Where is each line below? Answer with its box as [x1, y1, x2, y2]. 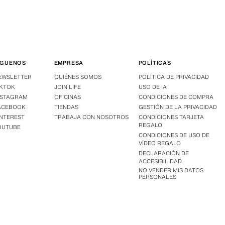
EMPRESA [54, 58, 84, 67]
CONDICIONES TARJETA [138, 113, 204, 121]
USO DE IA [138, 82, 167, 91]
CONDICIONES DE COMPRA [138, 92, 213, 101]
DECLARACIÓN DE [138, 149, 189, 157]
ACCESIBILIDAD [138, 157, 182, 165]
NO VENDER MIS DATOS [138, 166, 203, 174]
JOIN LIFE [54, 82, 81, 91]
